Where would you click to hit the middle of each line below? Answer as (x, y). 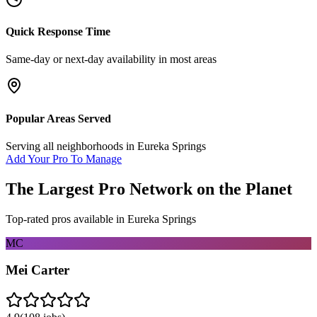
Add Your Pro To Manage (64, 158)
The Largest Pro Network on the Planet (149, 189)
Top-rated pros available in (67, 219)
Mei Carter (38, 270)
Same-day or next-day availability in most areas (111, 59)
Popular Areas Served (58, 118)
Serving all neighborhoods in (71, 146)
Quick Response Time (58, 32)
